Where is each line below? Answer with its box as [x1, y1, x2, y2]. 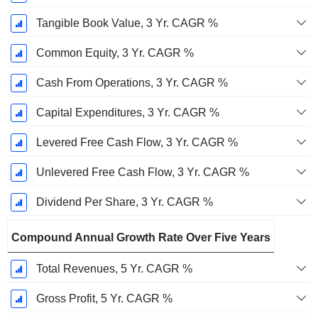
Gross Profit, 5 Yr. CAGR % [35, 292, 172, 305]
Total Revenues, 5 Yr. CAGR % [35, 263, 192, 275]
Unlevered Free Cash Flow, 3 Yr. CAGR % [35, 166, 249, 179]
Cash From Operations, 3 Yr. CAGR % [35, 77, 228, 89]
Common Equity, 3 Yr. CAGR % [35, 47, 194, 60]
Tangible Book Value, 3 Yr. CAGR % [35, 17, 218, 30]
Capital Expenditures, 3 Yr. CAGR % [35, 106, 219, 119]
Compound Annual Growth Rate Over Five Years [11, 231, 270, 244]
